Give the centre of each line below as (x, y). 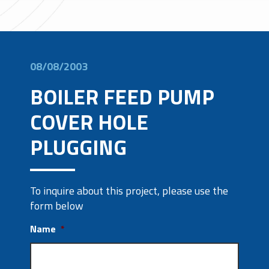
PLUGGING (78, 147)
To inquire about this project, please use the (129, 191)
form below (57, 206)
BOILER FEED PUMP (122, 97)
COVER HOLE (89, 122)
